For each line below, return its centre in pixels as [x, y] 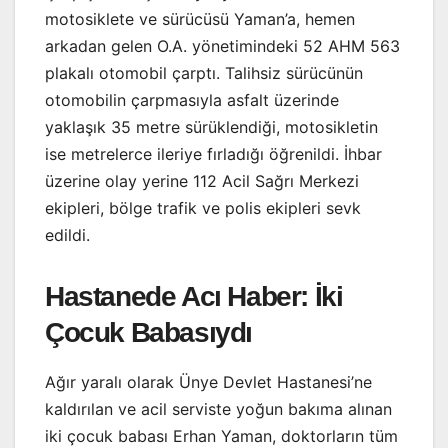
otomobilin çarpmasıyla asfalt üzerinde [192, 100]
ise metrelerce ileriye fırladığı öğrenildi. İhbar [213, 154]
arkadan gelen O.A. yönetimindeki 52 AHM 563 [222, 46]
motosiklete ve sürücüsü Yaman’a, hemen [200, 19]
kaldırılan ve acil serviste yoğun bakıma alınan [218, 409]
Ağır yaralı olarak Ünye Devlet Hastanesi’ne [208, 382]
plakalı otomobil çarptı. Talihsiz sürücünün [204, 73]
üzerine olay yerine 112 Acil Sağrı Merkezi [202, 181]
